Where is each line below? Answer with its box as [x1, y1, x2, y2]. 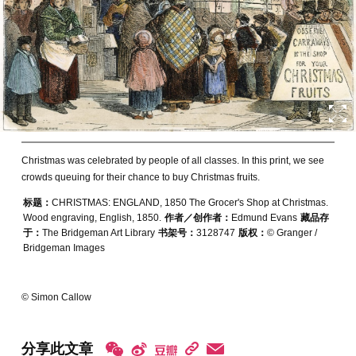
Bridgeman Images [22, 242, 105, 253]
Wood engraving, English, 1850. [22, 212, 161, 223]
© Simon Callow [21, 292, 91, 303]
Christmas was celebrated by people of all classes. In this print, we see [21, 155, 324, 166]
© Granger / [266, 227, 317, 238]
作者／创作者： [164, 212, 231, 223]
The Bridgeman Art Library [41, 227, 155, 238]
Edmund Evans [230, 212, 297, 223]
